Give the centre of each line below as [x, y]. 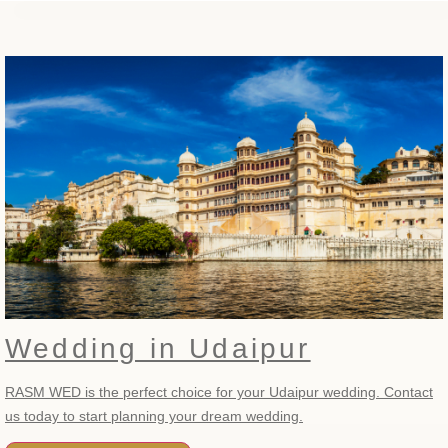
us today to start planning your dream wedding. [154, 415]
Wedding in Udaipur [158, 348]
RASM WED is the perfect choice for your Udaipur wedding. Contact [219, 391]
